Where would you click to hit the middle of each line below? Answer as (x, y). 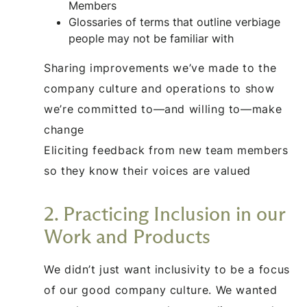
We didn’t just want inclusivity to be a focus (167, 269)
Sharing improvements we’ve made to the (160, 67)
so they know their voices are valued (148, 170)
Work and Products (127, 236)
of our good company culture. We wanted (161, 290)
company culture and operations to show (159, 88)
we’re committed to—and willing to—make (163, 109)
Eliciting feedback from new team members (166, 150)
